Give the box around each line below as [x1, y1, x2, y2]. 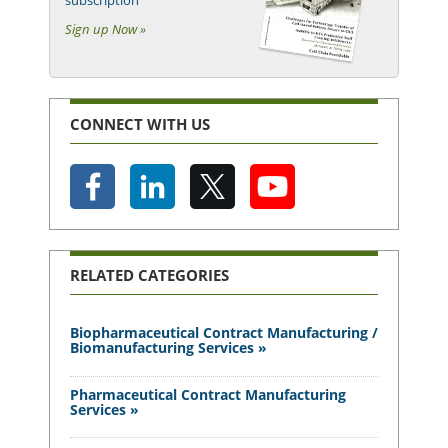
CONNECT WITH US [70, 113, 210, 134]
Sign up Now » [65, 20, 146, 39]
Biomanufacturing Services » [70, 338, 267, 358]
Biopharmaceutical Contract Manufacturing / [70, 323, 378, 343]
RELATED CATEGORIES [70, 265, 229, 286]
